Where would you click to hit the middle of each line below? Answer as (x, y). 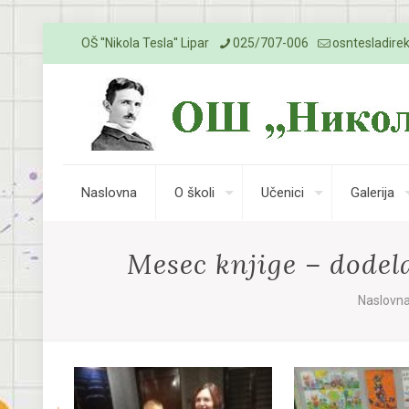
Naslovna (109, 193)
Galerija (372, 193)
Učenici (283, 193)
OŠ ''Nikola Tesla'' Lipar (145, 43)
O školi (194, 193)
